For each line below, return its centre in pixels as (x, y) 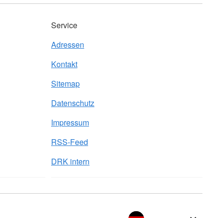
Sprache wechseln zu (161, 210)
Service (64, 25)
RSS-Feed (70, 142)
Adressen (68, 45)
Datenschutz (73, 103)
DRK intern (70, 161)
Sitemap (65, 83)
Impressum (70, 122)
